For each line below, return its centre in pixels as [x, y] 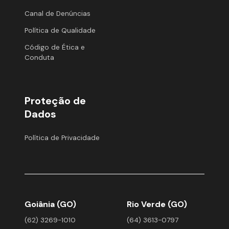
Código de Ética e [55, 47]
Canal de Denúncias [58, 14]
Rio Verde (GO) [157, 204]
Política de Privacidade [62, 138]
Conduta [39, 57]
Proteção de [55, 100]
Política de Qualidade [60, 31]
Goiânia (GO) [50, 204]
